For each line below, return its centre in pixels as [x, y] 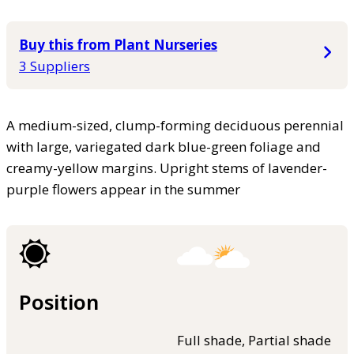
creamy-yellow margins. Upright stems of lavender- [167, 168]
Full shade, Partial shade [254, 340]
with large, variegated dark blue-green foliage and [164, 146]
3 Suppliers [55, 66]
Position [59, 301]
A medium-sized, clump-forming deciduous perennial [175, 125]
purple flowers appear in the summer [123, 189]
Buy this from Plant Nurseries [118, 44]
